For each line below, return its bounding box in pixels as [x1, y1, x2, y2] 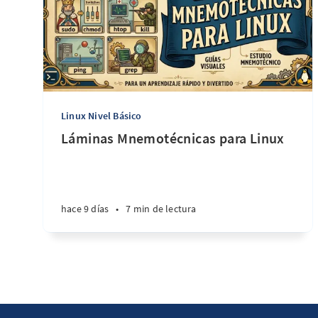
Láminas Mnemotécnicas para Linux [61, 129, 285, 147]
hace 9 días [61, 202, 109, 215]
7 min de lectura [126, 202, 197, 215]
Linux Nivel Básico [61, 109, 142, 122]
